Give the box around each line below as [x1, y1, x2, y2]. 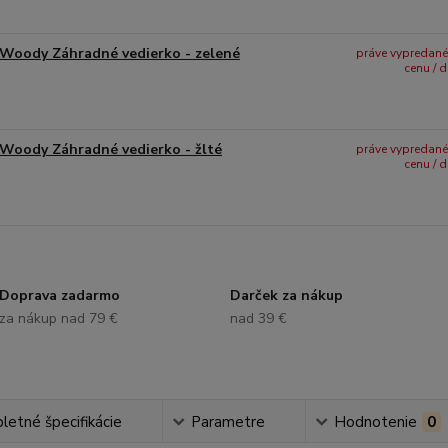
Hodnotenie [334, 412, 418, 432]
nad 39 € [229, 309, 287, 328]
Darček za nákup [229, 286, 343, 305]
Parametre [191, 412, 266, 432]
